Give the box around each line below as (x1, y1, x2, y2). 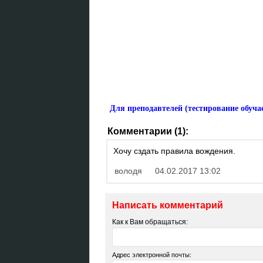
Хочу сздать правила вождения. (113, 146, 235, 156)
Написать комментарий (112, 200, 224, 211)
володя (114, 166, 142, 176)
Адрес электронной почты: (112, 251, 192, 259)
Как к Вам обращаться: (112, 218, 188, 227)
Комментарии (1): (107, 126, 188, 136)
